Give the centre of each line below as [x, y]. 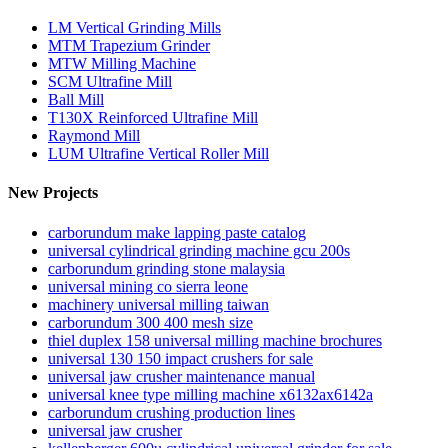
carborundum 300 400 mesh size [150, 322]
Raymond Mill [94, 136]
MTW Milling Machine [122, 64]
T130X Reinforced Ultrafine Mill [153, 118]
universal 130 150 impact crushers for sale [180, 358]
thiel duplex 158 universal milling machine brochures [215, 340]
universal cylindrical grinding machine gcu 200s [199, 250]
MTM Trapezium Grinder [129, 46]
